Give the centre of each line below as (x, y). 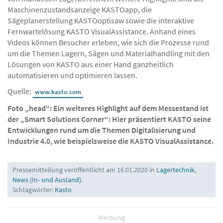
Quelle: (20, 91)
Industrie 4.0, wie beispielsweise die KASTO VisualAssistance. (111, 141)
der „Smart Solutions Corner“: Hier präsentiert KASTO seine (109, 119)
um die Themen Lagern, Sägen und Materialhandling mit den (109, 54)
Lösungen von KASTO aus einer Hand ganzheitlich (91, 64)
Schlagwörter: (34, 190)
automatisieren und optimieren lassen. (72, 75)
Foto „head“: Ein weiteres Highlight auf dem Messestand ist (108, 108)
